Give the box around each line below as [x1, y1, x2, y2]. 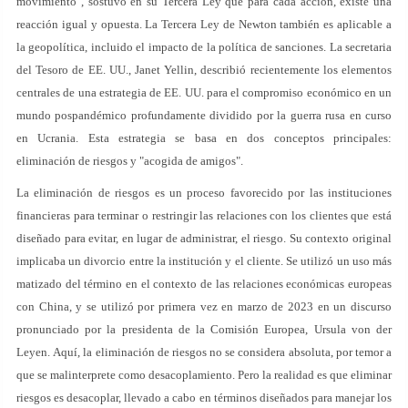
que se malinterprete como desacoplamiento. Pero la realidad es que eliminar [16, 368, 392, 382]
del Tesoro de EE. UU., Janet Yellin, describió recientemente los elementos [16, 63, 392, 76]
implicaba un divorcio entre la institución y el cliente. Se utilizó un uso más [16, 254, 392, 268]
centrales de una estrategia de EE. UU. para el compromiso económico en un [16, 86, 392, 99]
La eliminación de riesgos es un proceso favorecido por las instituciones [16, 186, 392, 199]
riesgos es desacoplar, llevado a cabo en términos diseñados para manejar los [16, 391, 392, 404]
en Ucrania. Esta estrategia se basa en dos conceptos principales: [16, 131, 392, 145]
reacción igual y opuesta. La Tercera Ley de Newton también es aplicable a [16, 17, 392, 31]
